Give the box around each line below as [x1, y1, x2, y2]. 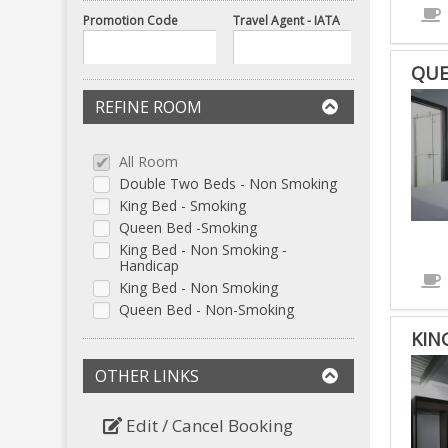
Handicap [119, 255, 180, 275]
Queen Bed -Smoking [119, 217, 258, 237]
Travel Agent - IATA [233, 11, 341, 29]
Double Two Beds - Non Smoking [119, 173, 338, 193]
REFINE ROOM [95, 95, 203, 118]
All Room [119, 151, 179, 171]
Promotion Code [83, 11, 179, 29]
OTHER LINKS [95, 364, 200, 387]
